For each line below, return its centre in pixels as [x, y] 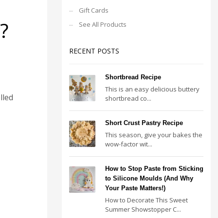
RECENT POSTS [94, 51]
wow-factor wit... [129, 144]
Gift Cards [94, 10]
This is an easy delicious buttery [152, 89]
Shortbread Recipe [133, 77]
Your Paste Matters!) [135, 188]
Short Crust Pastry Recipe [144, 123]
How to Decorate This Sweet [146, 200]
